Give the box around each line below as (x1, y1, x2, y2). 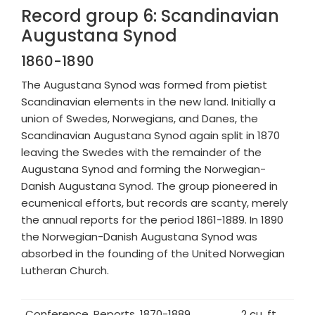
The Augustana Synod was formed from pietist (21, 77, 267, 92)
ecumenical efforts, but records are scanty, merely (21, 195, 288, 210)
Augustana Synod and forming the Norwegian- (21, 162, 266, 176)
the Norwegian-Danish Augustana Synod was (21, 229, 257, 244)
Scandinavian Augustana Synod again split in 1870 (21, 128, 280, 143)
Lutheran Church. (21, 263, 109, 278)
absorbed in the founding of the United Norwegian (21, 246, 285, 261)
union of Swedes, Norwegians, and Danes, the (21, 111, 258, 126)
